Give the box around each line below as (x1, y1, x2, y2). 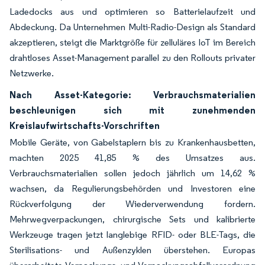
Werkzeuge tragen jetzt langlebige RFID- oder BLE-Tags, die (9, 228, 256, 240)
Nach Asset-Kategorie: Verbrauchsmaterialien (9, 88, 256, 101)
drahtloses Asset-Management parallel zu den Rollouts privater (9, 51, 256, 63)
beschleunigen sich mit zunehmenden (9, 104, 256, 116)
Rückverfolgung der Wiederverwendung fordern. (9, 198, 256, 209)
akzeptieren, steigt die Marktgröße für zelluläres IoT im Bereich (9, 36, 256, 48)
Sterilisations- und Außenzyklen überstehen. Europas (9, 244, 256, 256)
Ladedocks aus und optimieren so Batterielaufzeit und (9, 5, 256, 17)
